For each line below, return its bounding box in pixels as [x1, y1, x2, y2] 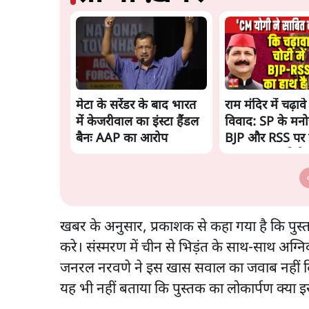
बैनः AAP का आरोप [76, 130, 168, 147]
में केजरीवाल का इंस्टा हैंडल [76, 114, 199, 130]
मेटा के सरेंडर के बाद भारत [76, 97, 196, 114]
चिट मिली [224, 163, 268, 180]
